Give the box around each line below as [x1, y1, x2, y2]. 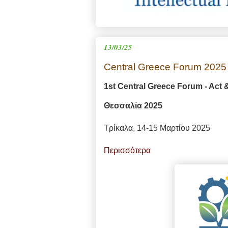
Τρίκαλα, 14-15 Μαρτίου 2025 [104, 124, 210, 133]
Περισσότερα [104, 146, 151, 155]
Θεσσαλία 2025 [104, 101, 162, 110]
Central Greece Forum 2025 [104, 62, 226, 73]
